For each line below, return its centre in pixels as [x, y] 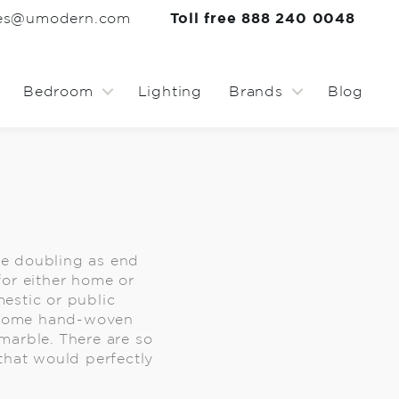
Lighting [170, 92]
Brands [256, 92]
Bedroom [58, 92]
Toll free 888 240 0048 [263, 19]
